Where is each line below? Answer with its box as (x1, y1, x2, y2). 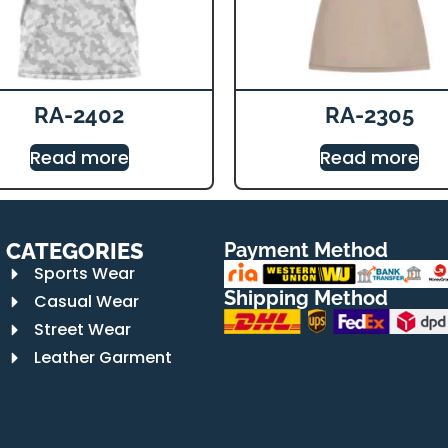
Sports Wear (33, 262, 135, 285)
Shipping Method (224, 285, 388, 310)
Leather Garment (33, 346, 172, 369)
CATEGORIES (6, 238, 144, 264)
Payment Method (224, 238, 388, 262)
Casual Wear (33, 290, 139, 313)
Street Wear (33, 318, 131, 341)
